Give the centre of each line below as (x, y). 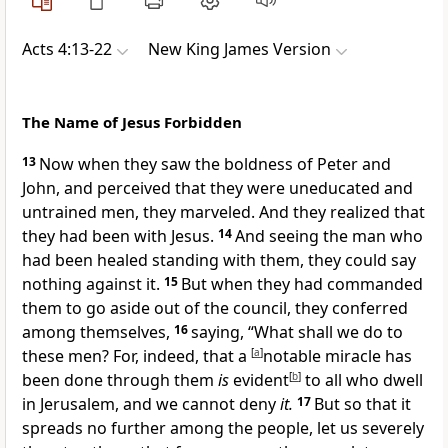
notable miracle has (337, 356)
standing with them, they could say (284, 260)
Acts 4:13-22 (67, 49)
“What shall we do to (325, 332)
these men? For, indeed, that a (136, 356)
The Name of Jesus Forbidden (132, 122)
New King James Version (239, 49)
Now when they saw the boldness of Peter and (215, 164)
